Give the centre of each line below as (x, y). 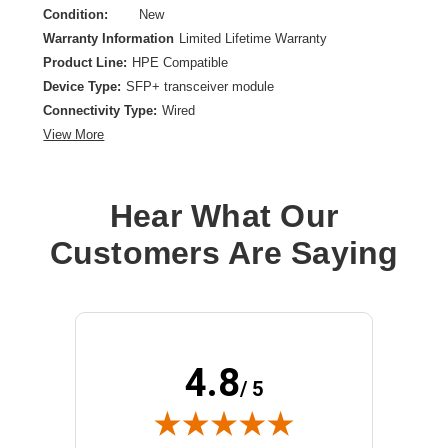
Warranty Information (109, 39)
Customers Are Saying (224, 253)
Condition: (76, 15)
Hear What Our (224, 216)
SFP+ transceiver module (200, 87)
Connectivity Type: (100, 111)
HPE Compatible (180, 63)
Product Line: (85, 63)
